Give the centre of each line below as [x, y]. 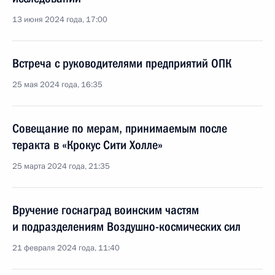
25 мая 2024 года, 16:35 [57, 85]
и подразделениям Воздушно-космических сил [126, 227]
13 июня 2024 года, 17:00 [60, 20]
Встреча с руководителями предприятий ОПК [122, 63]
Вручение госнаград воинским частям [106, 210]
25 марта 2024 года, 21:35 [61, 166]
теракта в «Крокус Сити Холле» [87, 145]
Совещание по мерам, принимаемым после [120, 128]
